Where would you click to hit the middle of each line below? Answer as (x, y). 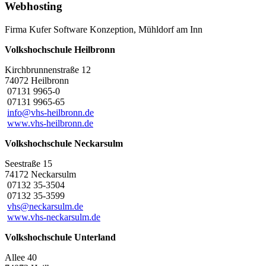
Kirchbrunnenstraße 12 (48, 70)
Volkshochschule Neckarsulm (64, 144)
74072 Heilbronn (37, 81)
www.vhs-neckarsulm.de (54, 217)
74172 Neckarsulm (40, 175)
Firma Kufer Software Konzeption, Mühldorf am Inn (104, 30)
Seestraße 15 (28, 164)
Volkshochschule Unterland (60, 237)
